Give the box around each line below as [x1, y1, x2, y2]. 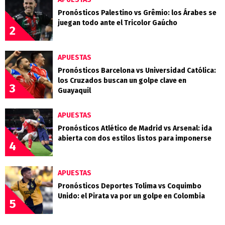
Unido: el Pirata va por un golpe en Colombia [58, 192, 205, 201]
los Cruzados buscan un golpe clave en [58, 76, 186, 85]
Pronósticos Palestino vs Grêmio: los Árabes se [58, 9, 216, 18]
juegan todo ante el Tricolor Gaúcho [58, 19, 177, 28]
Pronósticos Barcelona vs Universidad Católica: [58, 66, 216, 75]
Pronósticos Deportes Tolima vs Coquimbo [58, 182, 201, 191]
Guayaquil [58, 86, 91, 95]
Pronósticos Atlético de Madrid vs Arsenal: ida [58, 124, 212, 133]
